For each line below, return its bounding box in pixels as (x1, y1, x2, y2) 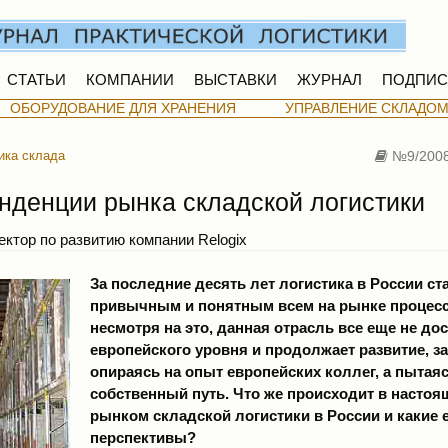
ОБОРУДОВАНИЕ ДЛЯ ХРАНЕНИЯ (10, 100, 237, 116)
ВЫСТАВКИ (193, 71, 277, 88)
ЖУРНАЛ (296, 71, 362, 88)
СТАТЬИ (6, 71, 66, 88)
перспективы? (90, 428, 196, 446)
